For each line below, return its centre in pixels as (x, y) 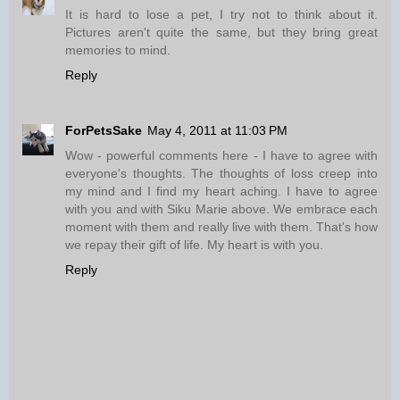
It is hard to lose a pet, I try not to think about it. (221, 15)
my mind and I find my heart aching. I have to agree (221, 192)
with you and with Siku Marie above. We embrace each (221, 209)
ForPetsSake (104, 131)
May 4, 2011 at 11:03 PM (217, 131)
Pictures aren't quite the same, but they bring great (221, 33)
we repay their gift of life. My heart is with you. (194, 245)
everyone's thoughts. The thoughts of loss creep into (221, 174)
